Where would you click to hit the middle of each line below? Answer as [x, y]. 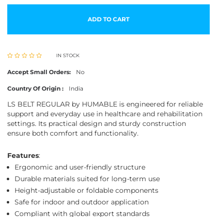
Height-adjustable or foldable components [86, 190]
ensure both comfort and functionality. [73, 133]
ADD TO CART [108, 19]
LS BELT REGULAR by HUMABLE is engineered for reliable [105, 104]
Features [23, 155]
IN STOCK [68, 55]
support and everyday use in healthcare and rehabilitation [105, 114]
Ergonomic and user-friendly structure [80, 167]
